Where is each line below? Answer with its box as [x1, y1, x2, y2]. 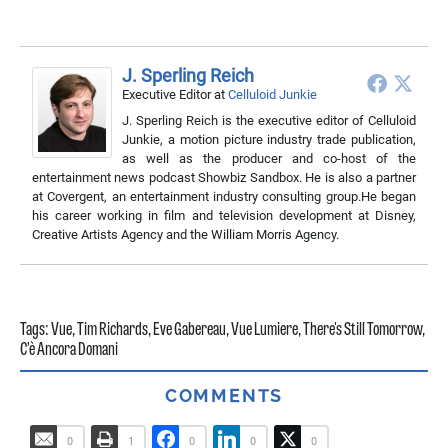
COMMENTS [164, 384, 284, 406]
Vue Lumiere [231, 320, 298, 341]
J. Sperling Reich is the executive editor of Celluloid [122, 112, 416, 128]
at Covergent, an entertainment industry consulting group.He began [32, 188, 416, 204]
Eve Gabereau [153, 320, 226, 341]
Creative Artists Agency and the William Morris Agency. [32, 226, 339, 242]
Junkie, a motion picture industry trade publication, [122, 131, 416, 147]
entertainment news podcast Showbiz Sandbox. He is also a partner [32, 169, 416, 185]
